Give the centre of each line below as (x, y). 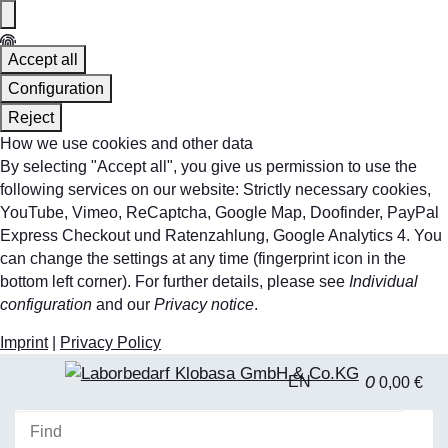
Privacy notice (204, 304)
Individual (383, 281)
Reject (31, 117)
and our (123, 304)
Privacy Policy (110, 342)
